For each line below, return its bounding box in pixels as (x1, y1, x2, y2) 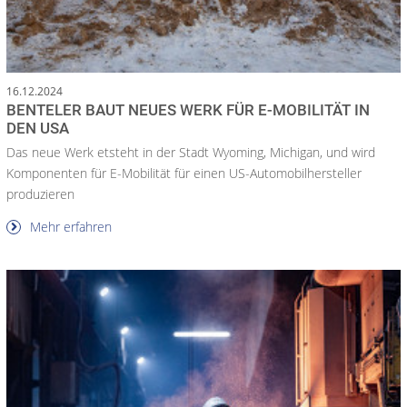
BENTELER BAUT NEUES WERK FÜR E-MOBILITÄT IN (6, 100, 370, 119)
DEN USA (6, 118, 69, 137)
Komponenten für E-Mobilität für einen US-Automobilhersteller (6, 164, 362, 182)
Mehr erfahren (26, 217, 112, 235)
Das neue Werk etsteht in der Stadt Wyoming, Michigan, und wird (6, 143, 375, 161)
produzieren (6, 184, 74, 203)
